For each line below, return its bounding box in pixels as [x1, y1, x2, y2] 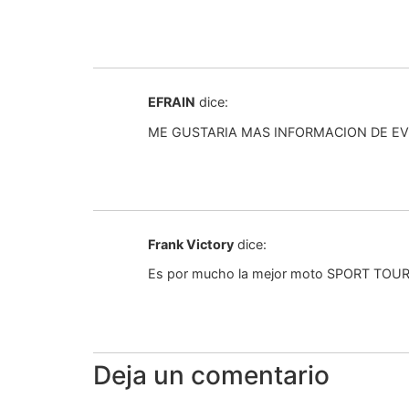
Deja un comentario [93, 359, 330, 391]
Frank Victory [148, 236, 234, 252]
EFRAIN [148, 94, 195, 110]
